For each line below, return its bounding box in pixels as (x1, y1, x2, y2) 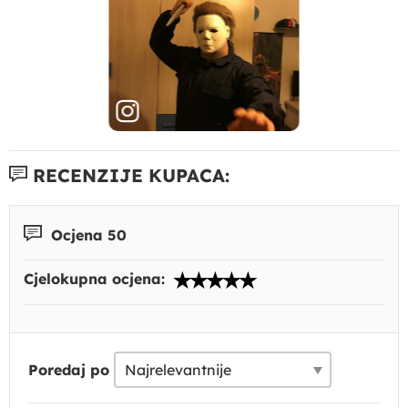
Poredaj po (28, 361, 109, 380)
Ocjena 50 (46, 225, 127, 244)
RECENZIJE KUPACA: (27, 163, 229, 187)
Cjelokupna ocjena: (24, 270, 169, 289)
